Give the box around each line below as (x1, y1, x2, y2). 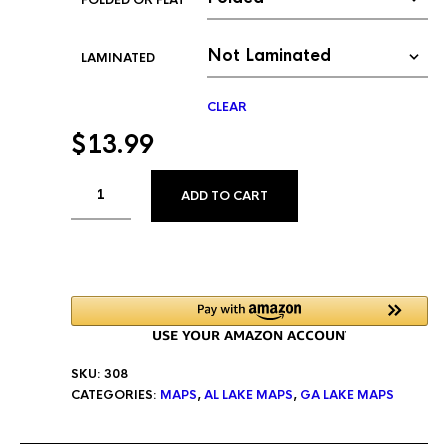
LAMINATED (81, 50, 155, 67)
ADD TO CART (181, 188, 268, 205)
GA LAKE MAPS (300, 387, 394, 404)
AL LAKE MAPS (204, 387, 293, 404)
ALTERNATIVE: (298, 172, 388, 189)
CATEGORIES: (71, 387, 160, 404)
